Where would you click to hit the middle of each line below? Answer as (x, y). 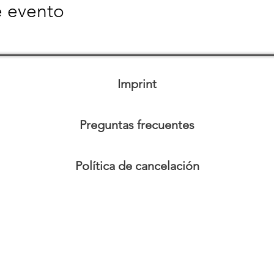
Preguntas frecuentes (137, 124)
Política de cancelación (137, 165)
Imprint (137, 83)
